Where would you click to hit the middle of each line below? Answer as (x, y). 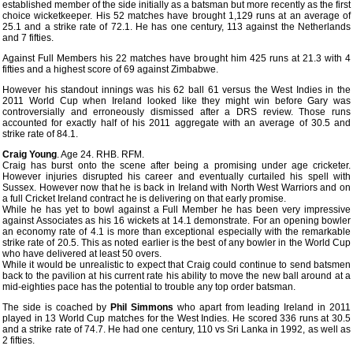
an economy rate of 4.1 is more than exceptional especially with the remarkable (176, 232)
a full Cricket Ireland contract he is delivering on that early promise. (144, 199)
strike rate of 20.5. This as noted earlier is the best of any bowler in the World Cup (176, 243)
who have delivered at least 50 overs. (82, 254)
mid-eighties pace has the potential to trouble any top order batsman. (149, 287)
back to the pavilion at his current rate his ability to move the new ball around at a (176, 276)
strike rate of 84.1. (40, 134)
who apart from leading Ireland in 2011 (262, 307)
